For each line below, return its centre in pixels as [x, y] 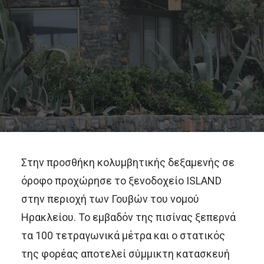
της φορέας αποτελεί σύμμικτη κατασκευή [126, 254]
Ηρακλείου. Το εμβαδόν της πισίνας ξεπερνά [128, 217]
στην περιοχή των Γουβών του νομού [110, 199]
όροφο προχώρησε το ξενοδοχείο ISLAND [121, 181]
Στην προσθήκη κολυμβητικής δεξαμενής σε [128, 162]
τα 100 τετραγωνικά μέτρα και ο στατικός [123, 235]
